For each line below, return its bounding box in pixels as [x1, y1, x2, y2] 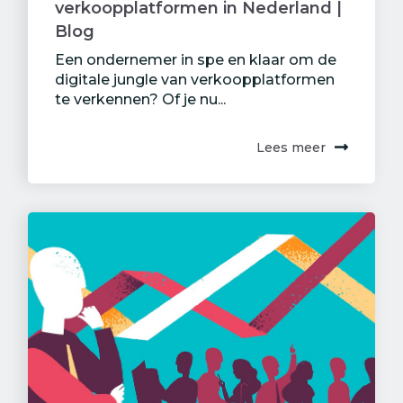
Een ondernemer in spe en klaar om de [55, 50, 336, 68]
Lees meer [256, 139, 326, 156]
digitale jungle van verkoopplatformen [55, 70, 335, 88]
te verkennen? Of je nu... [55, 90, 226, 108]
